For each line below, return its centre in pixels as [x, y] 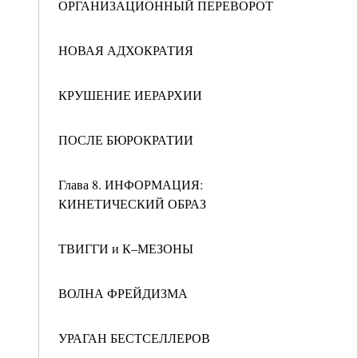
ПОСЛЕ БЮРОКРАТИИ [126, 139]
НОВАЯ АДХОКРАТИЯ [126, 50]
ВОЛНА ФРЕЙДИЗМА [123, 293]
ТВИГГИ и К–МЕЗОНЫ [126, 248]
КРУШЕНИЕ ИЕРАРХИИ [130, 95]
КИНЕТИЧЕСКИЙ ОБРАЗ [132, 203]
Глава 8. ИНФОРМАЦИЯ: [131, 184]
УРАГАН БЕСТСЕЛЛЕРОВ [134, 338]
